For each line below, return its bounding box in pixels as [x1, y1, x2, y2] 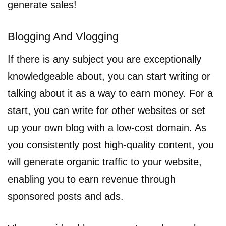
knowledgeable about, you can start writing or [8, 70, 210, 82]
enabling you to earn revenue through [8, 173, 176, 185]
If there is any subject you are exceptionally [8, 53, 201, 65]
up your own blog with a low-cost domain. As [8, 122, 206, 133]
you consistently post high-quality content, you [8, 139, 214, 150]
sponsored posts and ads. [8, 190, 124, 202]
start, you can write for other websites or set [8, 104, 205, 116]
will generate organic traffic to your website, [8, 156, 202, 167]
